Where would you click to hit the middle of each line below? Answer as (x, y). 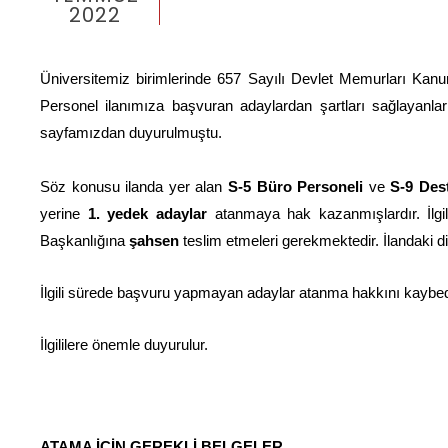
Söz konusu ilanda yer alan (134, 186)
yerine (64, 213)
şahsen (154, 240)
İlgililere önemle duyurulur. (124, 344)
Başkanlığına (84, 240)
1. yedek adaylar (147, 213)
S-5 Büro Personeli (296, 186)
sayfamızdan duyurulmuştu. (131, 132)
